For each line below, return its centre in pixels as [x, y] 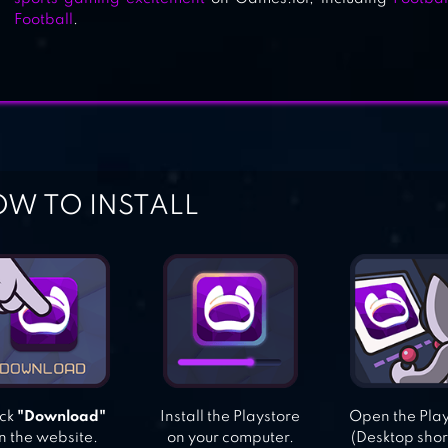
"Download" [62, 417]
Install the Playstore [230, 417]
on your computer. [230, 438]
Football [43, 20]
